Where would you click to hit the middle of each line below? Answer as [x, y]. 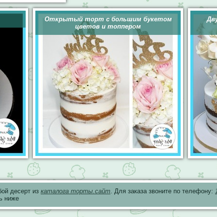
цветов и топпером [108, 26]
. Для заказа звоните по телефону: [163, 191]
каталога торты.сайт [76, 191]
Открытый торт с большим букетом [108, 19]
